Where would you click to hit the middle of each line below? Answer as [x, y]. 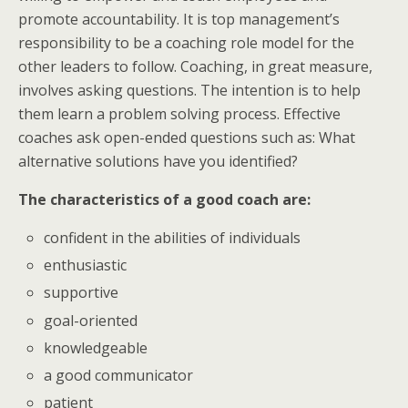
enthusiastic [86, 265]
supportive [82, 293]
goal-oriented [91, 320]
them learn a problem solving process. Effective [179, 114]
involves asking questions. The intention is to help [189, 90]
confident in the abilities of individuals [173, 238]
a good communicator [119, 375]
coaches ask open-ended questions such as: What [187, 138]
